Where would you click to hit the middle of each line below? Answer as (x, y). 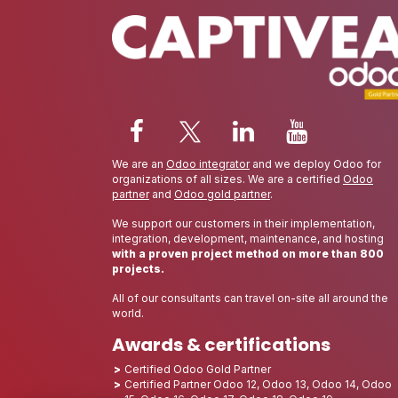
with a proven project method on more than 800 (248, 253)
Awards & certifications (221, 344)
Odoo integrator (208, 163)
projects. (138, 268)
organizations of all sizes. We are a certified (227, 179)
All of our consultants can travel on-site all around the (250, 298)
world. (128, 313)
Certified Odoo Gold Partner (198, 369)
